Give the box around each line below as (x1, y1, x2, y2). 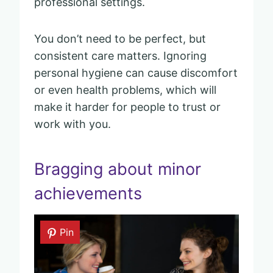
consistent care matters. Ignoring (34, 49, 207, 62)
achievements (34, 183, 142, 204)
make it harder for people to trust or (34, 100, 221, 113)
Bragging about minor (34, 159, 201, 180)
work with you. (34, 117, 111, 130)
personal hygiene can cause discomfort (34, 66, 238, 79)
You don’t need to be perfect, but (34, 32, 206, 45)
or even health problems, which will (34, 83, 216, 96)
